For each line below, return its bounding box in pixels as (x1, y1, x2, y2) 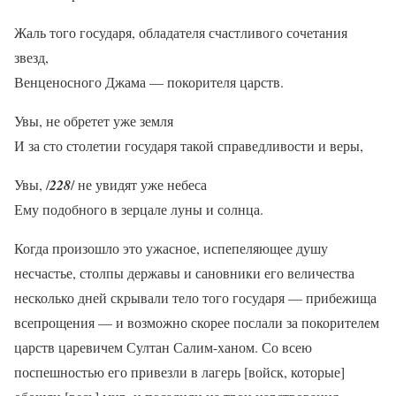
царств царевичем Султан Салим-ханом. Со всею (14, 337, 312, 356)
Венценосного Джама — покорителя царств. (14, 72, 284, 91)
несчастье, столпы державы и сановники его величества (14, 263, 354, 282)
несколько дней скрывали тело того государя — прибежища (14, 287, 377, 307)
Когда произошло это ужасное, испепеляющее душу (14, 238, 328, 257)
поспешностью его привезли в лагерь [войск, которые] (14, 362, 345, 381)
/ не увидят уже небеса (71, 174, 207, 194)
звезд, (14, 47, 49, 66)
